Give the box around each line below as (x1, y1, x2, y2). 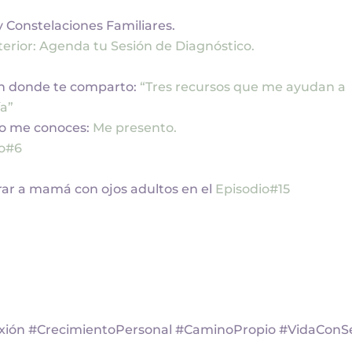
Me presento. (93, 120, 178, 136)
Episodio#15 (215, 181, 291, 197)
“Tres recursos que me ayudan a (140, 79, 346, 95)
